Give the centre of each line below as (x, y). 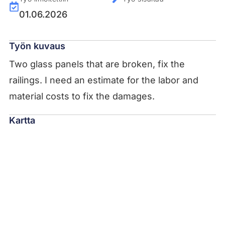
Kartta (22, 120)
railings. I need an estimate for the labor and (103, 80)
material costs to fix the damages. (82, 96)
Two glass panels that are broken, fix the (97, 64)
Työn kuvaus (37, 46)
